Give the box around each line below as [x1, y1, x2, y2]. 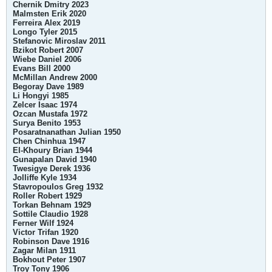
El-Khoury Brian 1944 [13, 146, 92, 155]
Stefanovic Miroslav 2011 [13, 36, 106, 46]
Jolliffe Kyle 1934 [13, 173, 76, 182]
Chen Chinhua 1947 [13, 137, 86, 146]
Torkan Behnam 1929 [13, 200, 91, 209]
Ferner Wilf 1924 [13, 219, 73, 228]
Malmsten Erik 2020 [13, 9, 86, 18]
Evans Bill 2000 [13, 64, 70, 73]
